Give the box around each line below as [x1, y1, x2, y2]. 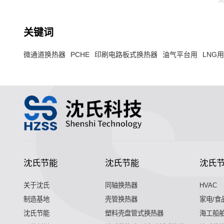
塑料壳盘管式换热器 [104, 209, 163, 217]
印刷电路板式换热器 [94, 50, 157, 58]
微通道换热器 [23, 50, 65, 58]
